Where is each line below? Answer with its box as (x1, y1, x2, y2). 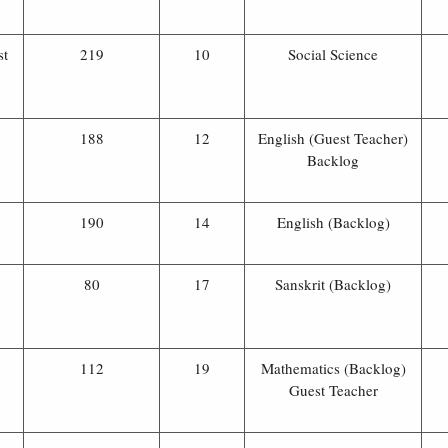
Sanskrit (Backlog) (275, 273, 391, 294)
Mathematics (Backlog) (260, 357, 406, 378)
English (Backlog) (276, 211, 390, 232)
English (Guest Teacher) (258, 127, 408, 148)
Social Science (288, 43, 378, 64)
